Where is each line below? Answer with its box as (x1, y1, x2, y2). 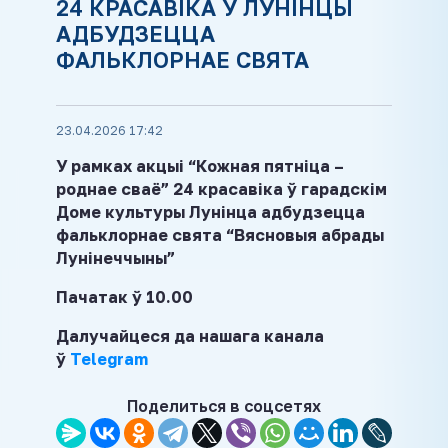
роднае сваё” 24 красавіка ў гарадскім (56, 178, 387, 199)
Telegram (70, 348, 148, 369)
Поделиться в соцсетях (127, 395, 321, 416)
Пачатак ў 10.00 (56, 286, 193, 307)
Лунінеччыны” (56, 247, 175, 268)
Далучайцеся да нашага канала (56, 325, 324, 346)
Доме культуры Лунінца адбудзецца (56, 201, 365, 222)
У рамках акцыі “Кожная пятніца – (56, 155, 344, 176)
